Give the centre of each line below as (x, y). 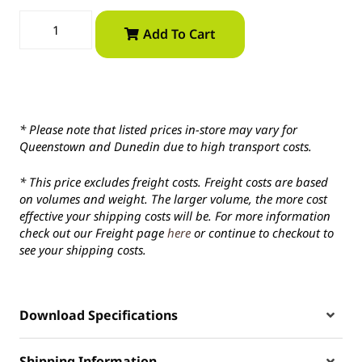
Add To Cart (179, 34)
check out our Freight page (93, 232)
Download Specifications (99, 316)
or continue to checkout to (262, 232)
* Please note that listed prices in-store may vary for (158, 130)
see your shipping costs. (83, 249)
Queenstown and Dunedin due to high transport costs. (166, 147)
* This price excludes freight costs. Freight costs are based (174, 181)
